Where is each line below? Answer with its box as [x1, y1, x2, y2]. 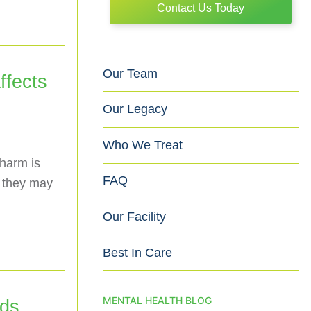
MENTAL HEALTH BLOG [103, 294, 212, 307]
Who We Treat [103, 137, 183, 152]
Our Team [103, 66, 158, 81]
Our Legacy [103, 102, 167, 117]
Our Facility [103, 210, 166, 224]
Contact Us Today [157, 1, 244, 14]
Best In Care [103, 245, 172, 260]
